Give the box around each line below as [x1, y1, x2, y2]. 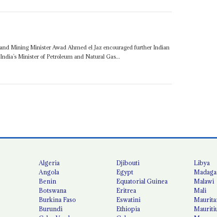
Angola [39, 168, 60, 176]
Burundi [39, 205, 63, 213]
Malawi [194, 177, 215, 186]
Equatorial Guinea [116, 177, 168, 186]
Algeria [39, 159, 60, 167]
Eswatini [116, 196, 141, 204]
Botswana [39, 186, 67, 195]
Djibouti [116, 159, 140, 167]
